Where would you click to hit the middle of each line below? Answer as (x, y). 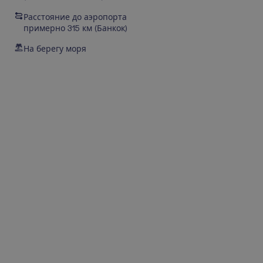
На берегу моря (55, 49)
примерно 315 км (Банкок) (75, 28)
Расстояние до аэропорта (75, 17)
